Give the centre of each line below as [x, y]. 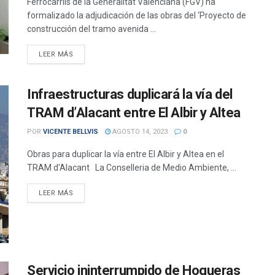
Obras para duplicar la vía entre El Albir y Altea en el [126, 154]
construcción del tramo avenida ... [91, 29]
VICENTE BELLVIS [71, 132]
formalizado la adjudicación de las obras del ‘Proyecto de [137, 15]
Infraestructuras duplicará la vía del [130, 94]
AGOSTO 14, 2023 [139, 132]
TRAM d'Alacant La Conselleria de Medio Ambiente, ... [132, 168]
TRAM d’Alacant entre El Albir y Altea [134, 113]
